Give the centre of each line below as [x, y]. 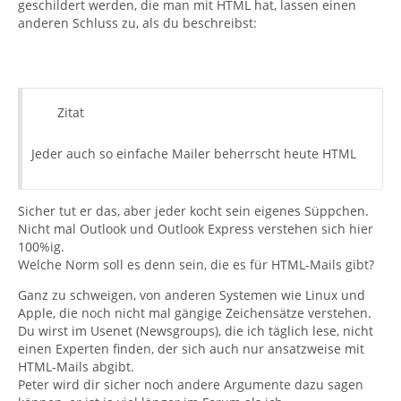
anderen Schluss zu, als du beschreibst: [137, 23]
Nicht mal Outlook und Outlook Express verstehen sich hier [196, 229]
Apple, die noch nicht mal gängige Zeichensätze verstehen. [195, 313]
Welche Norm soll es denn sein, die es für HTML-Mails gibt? [196, 264]
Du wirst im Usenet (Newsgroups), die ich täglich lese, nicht [196, 331]
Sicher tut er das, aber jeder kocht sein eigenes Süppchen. [193, 211]
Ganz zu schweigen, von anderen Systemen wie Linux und [192, 295]
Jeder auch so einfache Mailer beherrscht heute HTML [194, 154]
